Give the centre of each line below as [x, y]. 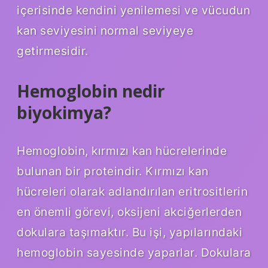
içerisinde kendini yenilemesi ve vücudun [133, 10]
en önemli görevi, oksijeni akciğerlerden [129, 211]
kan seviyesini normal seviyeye [105, 30]
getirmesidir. [53, 51]
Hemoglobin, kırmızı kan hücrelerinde [122, 150]
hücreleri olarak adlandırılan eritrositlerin [132, 191]
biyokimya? [64, 112]
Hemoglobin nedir [91, 91]
